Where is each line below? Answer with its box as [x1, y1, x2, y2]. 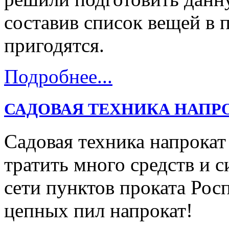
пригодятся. [4, 34, 104, 57]
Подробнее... [4, 65, 112, 88]
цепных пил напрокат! [4, 199, 193, 221]
